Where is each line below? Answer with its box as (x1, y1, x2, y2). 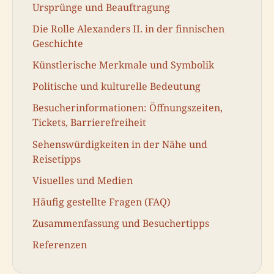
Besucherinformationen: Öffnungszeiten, (32, 101, 223, 115)
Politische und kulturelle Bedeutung (32, 80, 201, 94)
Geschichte (32, 36, 83, 50)
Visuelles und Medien (32, 173, 133, 187)
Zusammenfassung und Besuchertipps (32, 217, 209, 231)
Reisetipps (32, 152, 81, 166)
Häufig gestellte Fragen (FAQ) (32, 194, 171, 209)
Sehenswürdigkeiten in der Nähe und (32, 137, 207, 151)
